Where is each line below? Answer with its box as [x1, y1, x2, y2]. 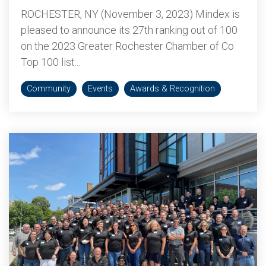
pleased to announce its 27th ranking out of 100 [21, 24, 237, 36]
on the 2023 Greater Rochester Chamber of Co [21, 40, 234, 52]
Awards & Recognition [130, 84, 215, 94]
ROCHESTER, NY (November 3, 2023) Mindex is [21, 8, 240, 20]
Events [88, 84, 113, 94]
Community [27, 84, 71, 94]
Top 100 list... [21, 56, 80, 68]
